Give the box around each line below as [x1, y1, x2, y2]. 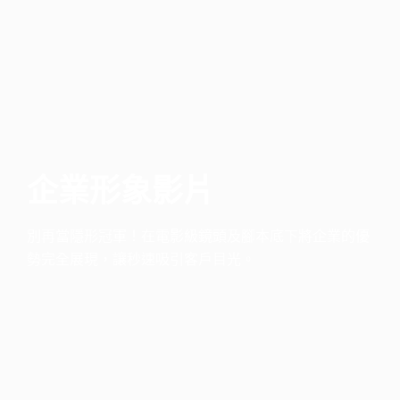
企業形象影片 [27, 171, 214, 209]
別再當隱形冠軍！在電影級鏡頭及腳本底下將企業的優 [27, 226, 370, 245]
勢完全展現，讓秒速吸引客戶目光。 [27, 249, 255, 268]
